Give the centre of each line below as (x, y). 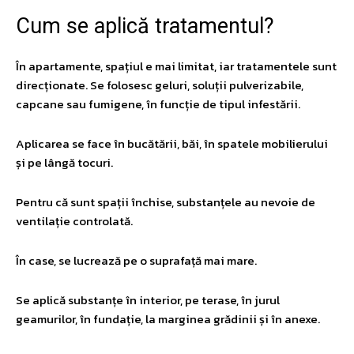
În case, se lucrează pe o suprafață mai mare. (136, 260)
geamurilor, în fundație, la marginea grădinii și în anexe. (168, 318)
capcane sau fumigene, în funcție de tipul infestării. (158, 104)
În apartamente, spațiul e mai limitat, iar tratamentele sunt (176, 66)
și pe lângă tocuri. (64, 162)
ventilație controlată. (74, 220)
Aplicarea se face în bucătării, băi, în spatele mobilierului (172, 143)
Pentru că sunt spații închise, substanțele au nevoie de (166, 201)
